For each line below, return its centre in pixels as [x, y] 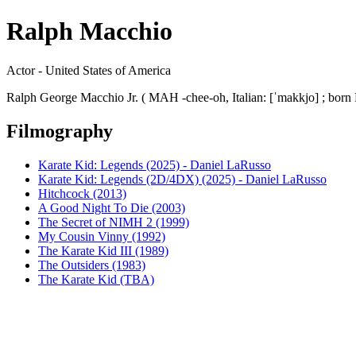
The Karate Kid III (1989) [103, 250]
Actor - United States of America [89, 70]
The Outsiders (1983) [92, 265]
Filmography [60, 131]
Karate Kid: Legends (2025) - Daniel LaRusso [155, 164]
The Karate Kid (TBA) [96, 279]
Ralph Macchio [89, 31]
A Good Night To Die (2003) [112, 207]
